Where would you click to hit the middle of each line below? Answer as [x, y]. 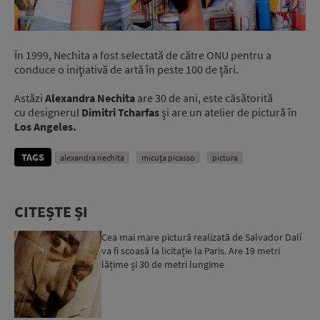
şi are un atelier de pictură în [228, 112]
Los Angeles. [45, 126]
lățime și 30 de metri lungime [163, 264]
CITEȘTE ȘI [51, 211]
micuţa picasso [168, 157]
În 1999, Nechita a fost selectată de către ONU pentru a [143, 55]
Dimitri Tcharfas [120, 112]
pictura [225, 157]
